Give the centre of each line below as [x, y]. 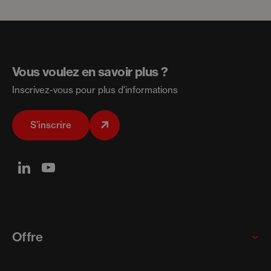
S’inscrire [51, 125]
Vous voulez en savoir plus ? [90, 71]
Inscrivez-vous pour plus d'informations [95, 90]
